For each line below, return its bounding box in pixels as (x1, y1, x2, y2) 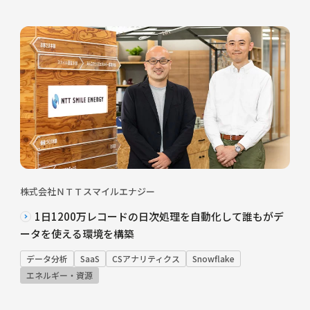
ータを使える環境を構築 (19, 226, 134, 241)
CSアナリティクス (111, 252, 180, 264)
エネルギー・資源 (26, 268, 93, 281)
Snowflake (192, 252, 235, 264)
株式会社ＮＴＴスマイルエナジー (19, 184, 155, 198)
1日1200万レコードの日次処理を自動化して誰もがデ (34, 208, 284, 224)
